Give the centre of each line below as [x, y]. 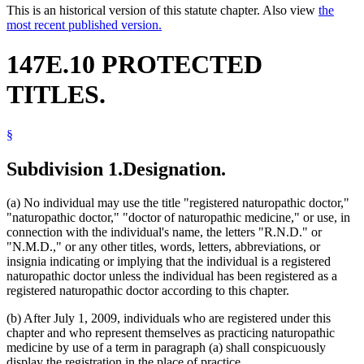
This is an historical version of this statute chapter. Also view [162, 10]
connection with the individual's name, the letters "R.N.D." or [164, 232]
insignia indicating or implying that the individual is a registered [169, 262]
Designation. [174, 169]
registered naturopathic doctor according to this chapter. [148, 291]
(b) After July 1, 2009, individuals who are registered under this [169, 318]
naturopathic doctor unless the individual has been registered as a [172, 276]
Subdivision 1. [65, 169]
